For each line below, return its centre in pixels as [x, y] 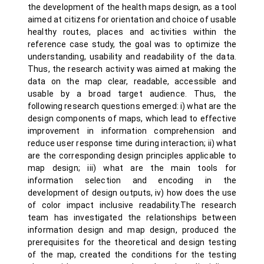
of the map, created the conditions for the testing [132, 255]
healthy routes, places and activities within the [132, 32]
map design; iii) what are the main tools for [132, 168]
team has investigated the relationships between [132, 217]
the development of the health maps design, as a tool [132, 7]
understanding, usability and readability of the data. [132, 57]
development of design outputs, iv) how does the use [132, 193]
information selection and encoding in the [132, 180]
